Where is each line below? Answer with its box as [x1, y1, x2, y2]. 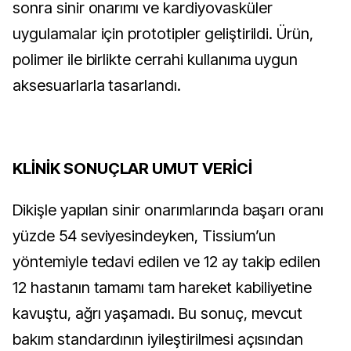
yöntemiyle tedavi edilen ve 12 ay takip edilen [13, 252, 321, 271]
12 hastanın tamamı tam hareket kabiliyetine [13, 278, 313, 297]
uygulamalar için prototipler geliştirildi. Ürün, [13, 24, 314, 43]
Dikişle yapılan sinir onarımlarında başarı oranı [13, 201, 324, 219]
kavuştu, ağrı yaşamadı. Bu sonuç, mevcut [13, 304, 303, 323]
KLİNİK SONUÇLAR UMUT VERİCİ [13, 159, 252, 178]
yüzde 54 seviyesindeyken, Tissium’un [13, 226, 276, 245]
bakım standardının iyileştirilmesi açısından [13, 330, 304, 349]
